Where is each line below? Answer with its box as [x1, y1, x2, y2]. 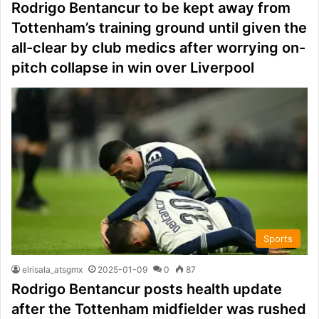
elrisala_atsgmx [22, 263, 83, 275]
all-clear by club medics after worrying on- [11, 38, 305, 56]
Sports [263, 232, 293, 244]
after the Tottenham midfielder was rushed [11, 300, 306, 318]
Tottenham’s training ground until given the [11, 19, 307, 36]
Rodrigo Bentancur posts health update [11, 280, 282, 298]
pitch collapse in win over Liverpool [11, 58, 254, 76]
